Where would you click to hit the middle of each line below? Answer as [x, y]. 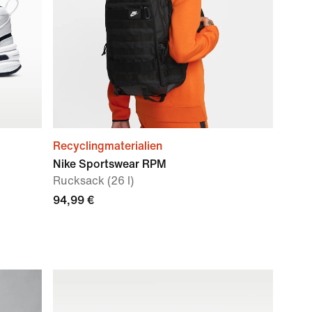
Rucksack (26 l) [93, 181]
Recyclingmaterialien [108, 146]
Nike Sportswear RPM [110, 164]
